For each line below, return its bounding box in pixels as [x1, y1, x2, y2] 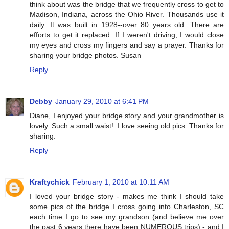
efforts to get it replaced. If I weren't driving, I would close [30, 31, 224, 39]
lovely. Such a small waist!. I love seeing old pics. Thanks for [30, 122, 224, 130]
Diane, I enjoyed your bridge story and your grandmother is [30, 111, 224, 120]
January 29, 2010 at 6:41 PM [55, 97, 149, 106]
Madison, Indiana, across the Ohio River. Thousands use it [30, 10, 224, 19]
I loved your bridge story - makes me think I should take [30, 192, 224, 201]
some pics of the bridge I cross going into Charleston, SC [30, 202, 224, 211]
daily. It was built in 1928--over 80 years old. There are [30, 20, 224, 29]
